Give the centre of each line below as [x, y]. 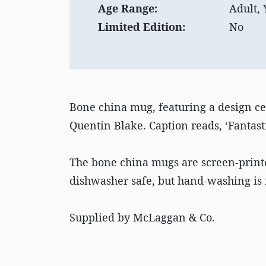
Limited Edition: [142, 27]
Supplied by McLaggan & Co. [142, 217]
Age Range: [128, 8]
